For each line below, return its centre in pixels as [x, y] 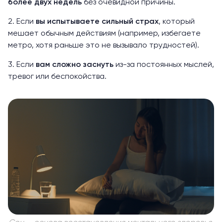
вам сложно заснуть [75, 65]
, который [177, 22]
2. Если [22, 22]
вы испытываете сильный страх [97, 22]
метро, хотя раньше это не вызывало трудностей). [104, 46]
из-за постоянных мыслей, [164, 65]
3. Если [22, 65]
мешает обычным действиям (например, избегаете [104, 34]
